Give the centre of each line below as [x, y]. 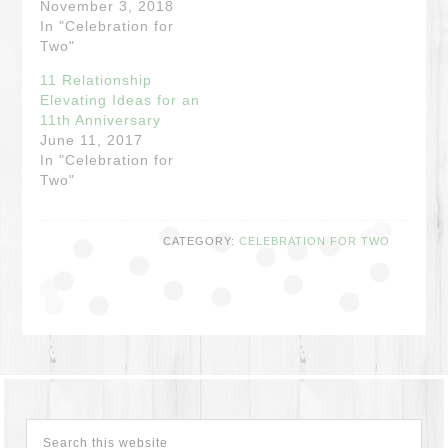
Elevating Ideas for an [120, 100]
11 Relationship [96, 80]
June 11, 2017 [92, 140]
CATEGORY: [200, 241]
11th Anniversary [101, 120]
